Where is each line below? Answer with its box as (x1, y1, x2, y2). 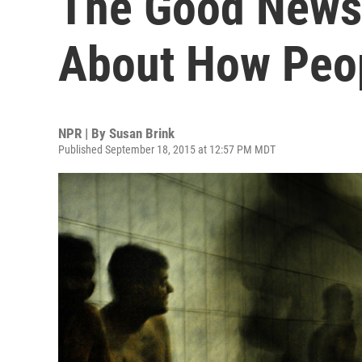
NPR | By (58, 125, 109, 141)
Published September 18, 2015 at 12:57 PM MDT (58, 143, 276, 156)
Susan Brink (109, 125, 175, 141)
